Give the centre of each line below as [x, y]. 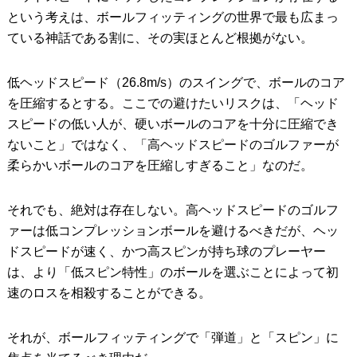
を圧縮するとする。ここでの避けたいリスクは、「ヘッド [173, 104]
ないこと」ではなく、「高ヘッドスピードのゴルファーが [173, 145]
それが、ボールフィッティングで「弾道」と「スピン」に [173, 338]
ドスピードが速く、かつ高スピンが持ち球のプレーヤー [166, 252]
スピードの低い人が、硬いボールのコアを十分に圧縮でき [173, 124]
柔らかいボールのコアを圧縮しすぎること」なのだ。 [160, 166]
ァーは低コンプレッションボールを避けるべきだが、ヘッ [173, 231]
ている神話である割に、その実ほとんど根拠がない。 [160, 38]
